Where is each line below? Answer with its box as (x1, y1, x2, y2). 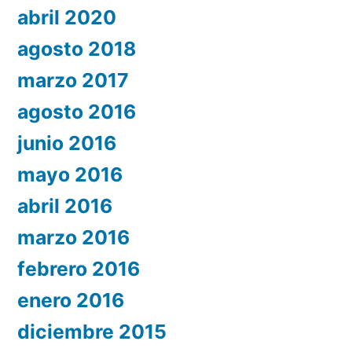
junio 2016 (17, 131, 116, 156)
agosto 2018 (17, 37, 136, 61)
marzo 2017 (17, 68, 129, 93)
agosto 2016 (17, 100, 136, 124)
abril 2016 (17, 194, 112, 218)
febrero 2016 (17, 257, 140, 281)
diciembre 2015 (17, 320, 167, 344)
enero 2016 (17, 288, 124, 313)
